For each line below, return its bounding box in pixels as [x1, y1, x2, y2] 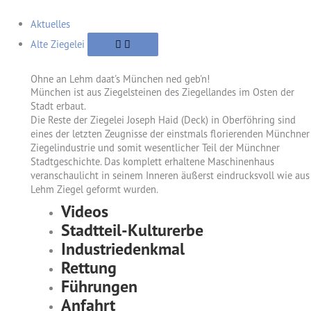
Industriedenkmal [60, 238, 185, 260]
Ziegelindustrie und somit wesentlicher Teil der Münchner [30, 141, 280, 154]
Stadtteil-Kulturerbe [60, 219, 203, 241]
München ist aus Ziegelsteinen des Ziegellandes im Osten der [30, 85, 294, 99]
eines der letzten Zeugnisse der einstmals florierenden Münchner [30, 127, 310, 140]
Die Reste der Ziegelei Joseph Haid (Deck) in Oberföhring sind [30, 113, 296, 126]
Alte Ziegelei [30, 37, 87, 51]
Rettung [60, 257, 117, 278]
